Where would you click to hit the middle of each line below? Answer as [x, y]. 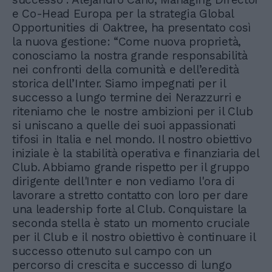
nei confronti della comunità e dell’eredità [126, 69]
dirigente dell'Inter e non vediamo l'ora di [124, 181]
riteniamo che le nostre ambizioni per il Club [133, 111]
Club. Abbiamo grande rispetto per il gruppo [131, 167]
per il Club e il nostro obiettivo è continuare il [134, 237]
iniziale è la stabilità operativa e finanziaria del [136, 153]
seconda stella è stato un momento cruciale [131, 223]
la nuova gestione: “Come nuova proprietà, [127, 41]
